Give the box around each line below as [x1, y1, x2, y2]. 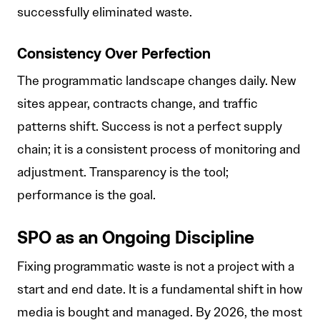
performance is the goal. [17, 187, 156, 204]
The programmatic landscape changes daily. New [17, 73, 296, 89]
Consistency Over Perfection [17, 49, 211, 62]
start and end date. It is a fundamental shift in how [17, 281, 302, 298]
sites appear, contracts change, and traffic [17, 96, 258, 112]
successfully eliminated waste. [17, 4, 192, 21]
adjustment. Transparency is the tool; [17, 164, 229, 181]
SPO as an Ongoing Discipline [17, 231, 254, 248]
